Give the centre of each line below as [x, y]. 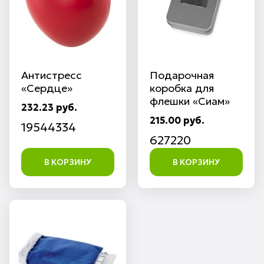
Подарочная [182, 75]
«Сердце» [47, 88]
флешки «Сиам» [190, 101]
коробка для [182, 88]
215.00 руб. [177, 120]
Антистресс [52, 75]
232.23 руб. [49, 107]
